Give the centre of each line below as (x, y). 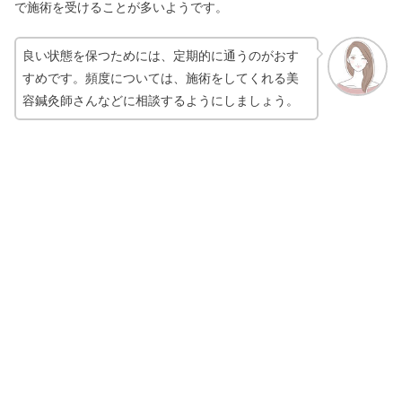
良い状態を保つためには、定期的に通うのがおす (161, 55)
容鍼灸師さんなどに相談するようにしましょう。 (161, 100)
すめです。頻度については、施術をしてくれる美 (161, 78)
